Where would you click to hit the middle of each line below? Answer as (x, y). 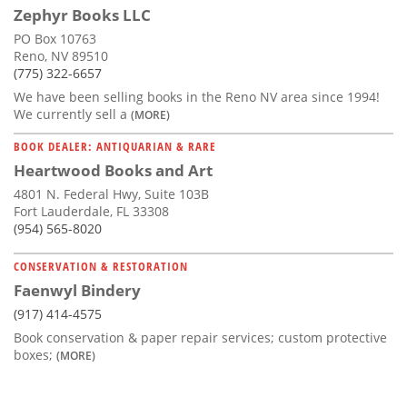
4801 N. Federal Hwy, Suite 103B (111, 194)
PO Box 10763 (55, 38)
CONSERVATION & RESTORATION (101, 266)
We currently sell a (72, 114)
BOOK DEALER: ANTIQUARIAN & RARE (115, 146)
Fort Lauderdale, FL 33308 (91, 211)
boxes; (35, 354)
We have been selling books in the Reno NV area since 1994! (197, 96)
